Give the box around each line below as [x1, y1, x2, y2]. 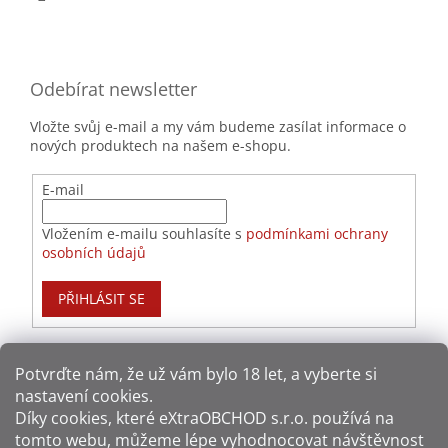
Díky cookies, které [15, 407, 155, 429]
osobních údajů [41, 242, 146, 262]
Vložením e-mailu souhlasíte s [41, 223, 246, 243]
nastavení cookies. [15, 385, 153, 407]
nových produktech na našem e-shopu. [30, 135, 291, 155]
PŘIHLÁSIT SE [57, 288, 145, 308]
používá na [312, 407, 394, 429]
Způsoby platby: [168, 389, 280, 409]
